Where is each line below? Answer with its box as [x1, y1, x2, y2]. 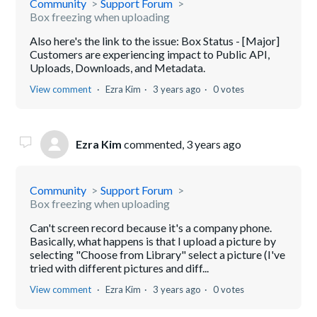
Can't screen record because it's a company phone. [30, 220, 272, 234]
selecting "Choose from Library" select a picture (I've [30, 247, 286, 261]
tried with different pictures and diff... [30, 260, 209, 275]
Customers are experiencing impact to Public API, [30, 47, 270, 61]
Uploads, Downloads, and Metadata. [30, 60, 206, 74]
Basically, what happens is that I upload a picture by [30, 234, 277, 248]
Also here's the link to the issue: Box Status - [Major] [30, 33, 280, 47]
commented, [122, 137, 187, 151]
